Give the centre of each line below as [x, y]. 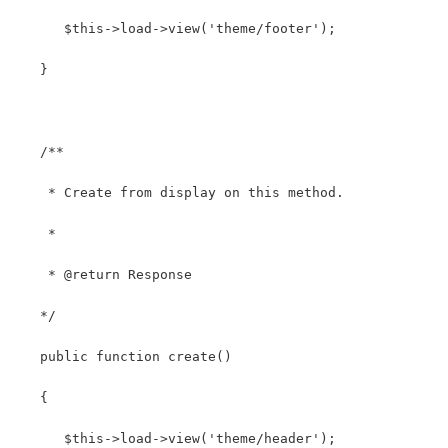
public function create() [124, 356]
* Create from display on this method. [180, 192]
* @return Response [104, 274]
